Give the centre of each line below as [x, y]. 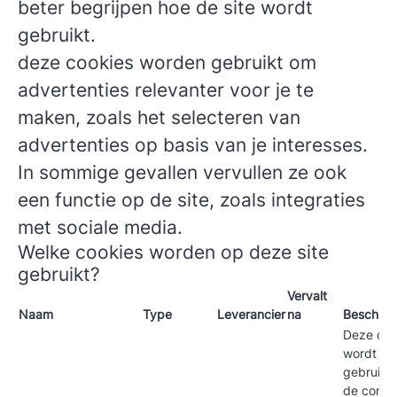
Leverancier [251, 314]
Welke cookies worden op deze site [173, 252]
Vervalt [307, 296]
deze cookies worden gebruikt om [167, 62]
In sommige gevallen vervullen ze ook [182, 172]
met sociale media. [100, 227]
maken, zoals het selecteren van [159, 117]
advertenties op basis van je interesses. [193, 145]
